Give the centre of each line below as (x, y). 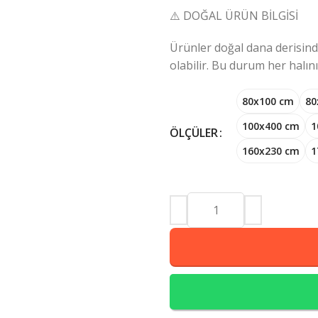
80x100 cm (268, 101)
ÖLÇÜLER (194, 133)
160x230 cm (271, 150)
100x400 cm (271, 126)
